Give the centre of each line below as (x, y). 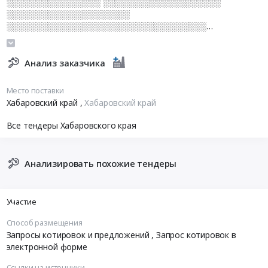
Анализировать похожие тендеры (101, 163)
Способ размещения (44, 223)
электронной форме (47, 247)
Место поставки (35, 90)
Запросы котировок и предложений (79, 235)
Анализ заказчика (65, 63)
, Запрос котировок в (194, 235)
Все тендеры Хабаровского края (71, 125)
